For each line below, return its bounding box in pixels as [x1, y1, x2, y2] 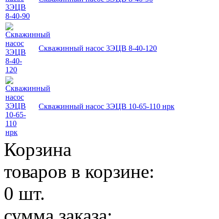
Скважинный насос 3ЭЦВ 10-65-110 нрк [39, 102, 175, 110]
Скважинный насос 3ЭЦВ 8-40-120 [39, 44, 157, 52]
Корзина [4, 138, 71, 160]
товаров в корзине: [4, 160, 154, 182]
